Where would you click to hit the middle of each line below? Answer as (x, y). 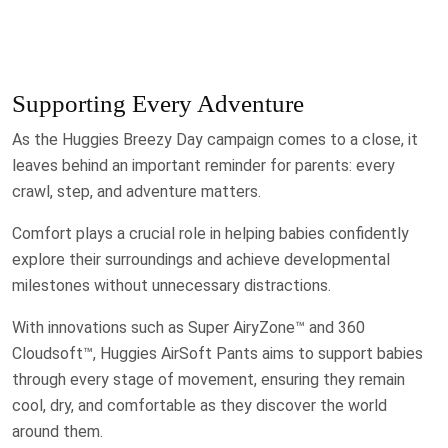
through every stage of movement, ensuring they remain (208, 379)
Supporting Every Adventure (158, 103)
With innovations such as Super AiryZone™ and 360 (188, 327)
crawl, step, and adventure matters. (136, 191)
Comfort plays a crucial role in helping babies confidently (210, 233)
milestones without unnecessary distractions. (171, 285)
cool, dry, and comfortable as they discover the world (199, 405)
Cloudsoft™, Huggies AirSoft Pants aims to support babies (217, 353)
